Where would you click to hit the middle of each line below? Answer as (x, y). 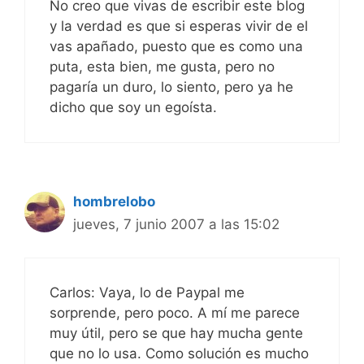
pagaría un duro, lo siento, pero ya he (171, 87)
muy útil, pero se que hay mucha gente (176, 333)
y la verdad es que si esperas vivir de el (179, 26)
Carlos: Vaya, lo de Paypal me (147, 292)
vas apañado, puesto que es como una (176, 47)
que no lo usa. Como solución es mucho (179, 353)
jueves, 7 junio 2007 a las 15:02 (176, 225)
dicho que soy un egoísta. (133, 108)
